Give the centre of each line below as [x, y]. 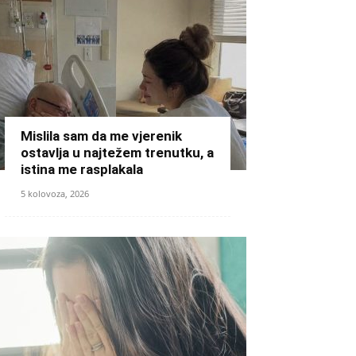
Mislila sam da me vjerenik [101, 136]
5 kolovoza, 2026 [55, 193]
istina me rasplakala [82, 169]
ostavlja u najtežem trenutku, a [117, 153]
